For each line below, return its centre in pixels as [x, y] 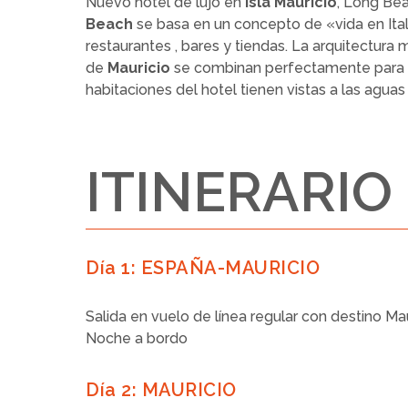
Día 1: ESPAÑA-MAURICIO [203, 268]
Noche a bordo [137, 338]
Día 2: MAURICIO [161, 390]
